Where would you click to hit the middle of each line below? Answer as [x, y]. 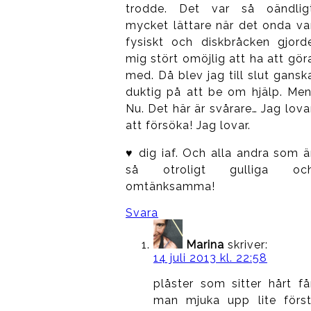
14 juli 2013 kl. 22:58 [210, 258]
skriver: [247, 244]
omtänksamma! [170, 186]
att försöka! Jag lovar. [188, 125]
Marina [205, 244]
